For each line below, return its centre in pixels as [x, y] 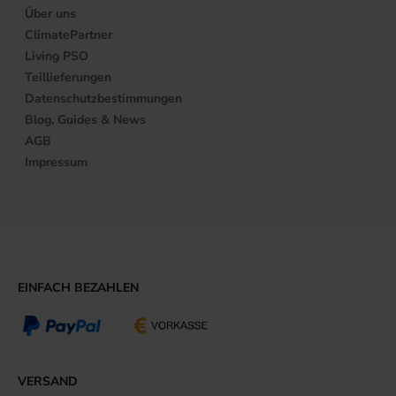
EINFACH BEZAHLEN [78, 287]
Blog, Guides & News [86, 119]
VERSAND [48, 381]
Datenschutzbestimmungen [104, 98]
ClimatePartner [69, 34]
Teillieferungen [69, 77]
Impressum [57, 162]
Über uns [51, 13]
